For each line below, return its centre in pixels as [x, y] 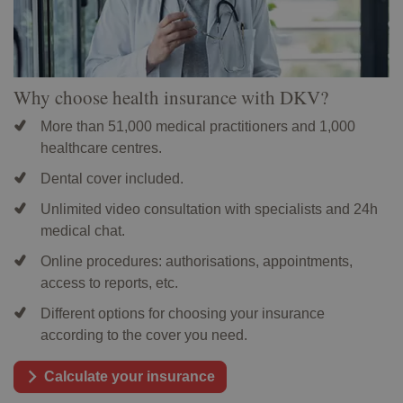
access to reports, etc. [109, 283]
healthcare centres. [101, 148]
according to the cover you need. [144, 336]
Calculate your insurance [130, 377]
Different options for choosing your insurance [183, 314]
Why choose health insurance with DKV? [171, 98]
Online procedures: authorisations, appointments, [197, 262]
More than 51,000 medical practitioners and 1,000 [198, 127]
